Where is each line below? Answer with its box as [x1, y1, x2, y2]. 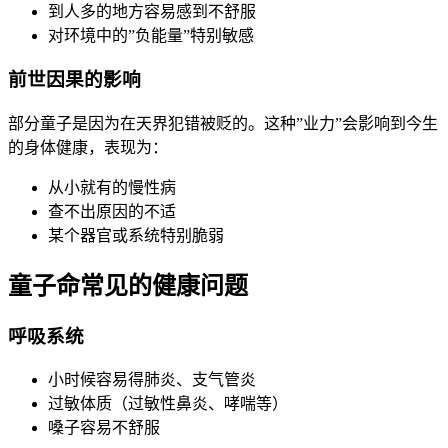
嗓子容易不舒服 [48, 419, 160, 437]
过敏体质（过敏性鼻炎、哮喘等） [48, 395, 288, 413]
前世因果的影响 [8, 69, 141, 91]
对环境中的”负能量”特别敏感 [48, 26, 254, 44]
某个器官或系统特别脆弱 [48, 226, 224, 244]
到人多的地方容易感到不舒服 [48, 2, 256, 20]
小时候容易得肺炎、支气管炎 [48, 371, 256, 389]
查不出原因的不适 [48, 202, 176, 220]
